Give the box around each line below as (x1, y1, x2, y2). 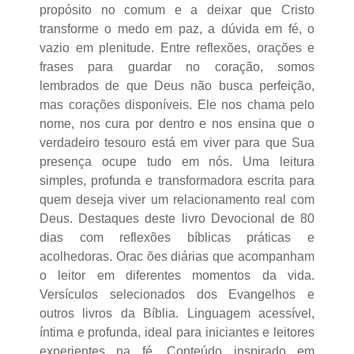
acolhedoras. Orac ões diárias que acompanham (40, 249, 314, 263)
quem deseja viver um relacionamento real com (40, 192, 314, 206)
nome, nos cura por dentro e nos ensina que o (40, 116, 314, 130)
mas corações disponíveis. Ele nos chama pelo (40, 97, 314, 111)
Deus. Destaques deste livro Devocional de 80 (40, 211, 314, 225)
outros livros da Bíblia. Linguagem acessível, (40, 306, 314, 320)
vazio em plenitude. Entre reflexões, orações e (40, 40, 314, 55)
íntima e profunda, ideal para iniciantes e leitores (40, 325, 314, 339)
